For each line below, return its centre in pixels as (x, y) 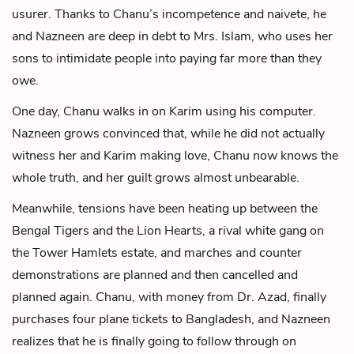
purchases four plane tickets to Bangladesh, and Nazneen (171, 319)
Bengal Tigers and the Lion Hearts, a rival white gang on (168, 230)
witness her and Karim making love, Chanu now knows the (175, 155)
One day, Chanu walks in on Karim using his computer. (164, 111)
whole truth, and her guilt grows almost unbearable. (156, 177)
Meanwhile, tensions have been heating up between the (165, 208)
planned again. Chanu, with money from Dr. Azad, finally (169, 297)
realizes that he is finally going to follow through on (154, 341)
